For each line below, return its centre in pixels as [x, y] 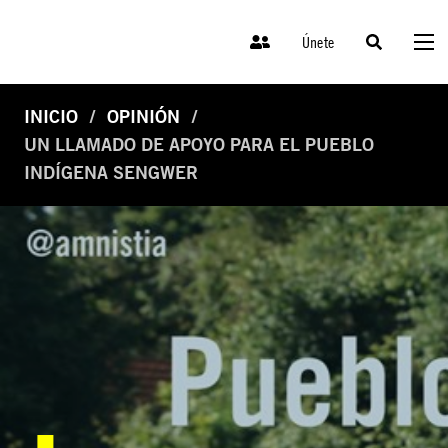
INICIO [51, 117]
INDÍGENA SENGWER [111, 173]
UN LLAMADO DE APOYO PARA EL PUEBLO [199, 145]
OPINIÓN [143, 117]
